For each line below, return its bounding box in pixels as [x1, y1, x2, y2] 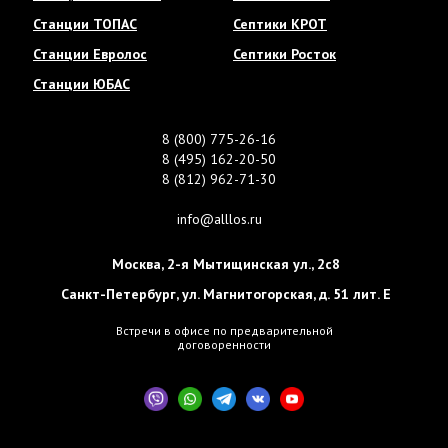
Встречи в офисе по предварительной [115, 323, 333, 339]
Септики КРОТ [233, 15, 327, 34]
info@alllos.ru [176, 210, 262, 229]
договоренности [177, 337, 271, 353]
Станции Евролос [33, 45, 147, 64]
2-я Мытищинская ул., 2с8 [167, 255, 340, 274]
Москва [112, 255, 161, 274]
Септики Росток [233, 45, 336, 64]
